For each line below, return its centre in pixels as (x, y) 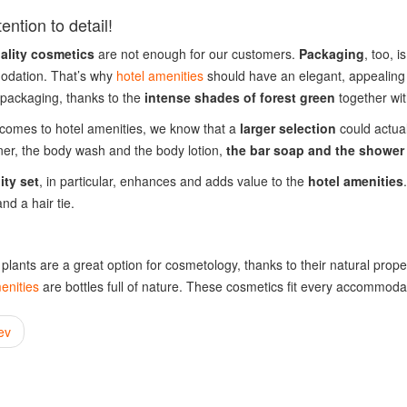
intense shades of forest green (239, 97)
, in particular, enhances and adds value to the (173, 181)
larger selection (288, 128)
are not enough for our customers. (196, 54)
